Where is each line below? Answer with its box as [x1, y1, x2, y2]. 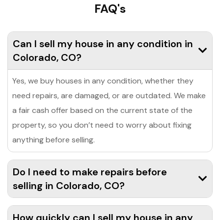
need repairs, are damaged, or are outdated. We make [12, 90, 206, 101]
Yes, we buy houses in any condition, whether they [12, 75, 193, 86]
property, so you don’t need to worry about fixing [12, 119, 192, 130]
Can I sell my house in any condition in [13, 37, 193, 50]
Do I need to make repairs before [13, 165, 167, 178]
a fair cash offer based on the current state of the [12, 105, 192, 115]
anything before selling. [12, 134, 95, 145]
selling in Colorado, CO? [13, 179, 125, 192]
